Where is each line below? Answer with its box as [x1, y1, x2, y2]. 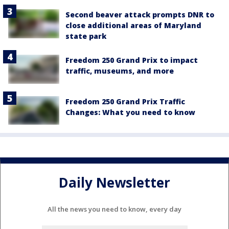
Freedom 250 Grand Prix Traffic [65, 96, 185, 106]
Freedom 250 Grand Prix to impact [65, 55, 198, 65]
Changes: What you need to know [65, 107, 195, 117]
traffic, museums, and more [65, 66, 174, 76]
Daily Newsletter [59, 173, 170, 192]
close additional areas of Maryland [65, 20, 201, 31]
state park [65, 31, 106, 41]
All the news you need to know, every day [48, 204, 181, 214]
